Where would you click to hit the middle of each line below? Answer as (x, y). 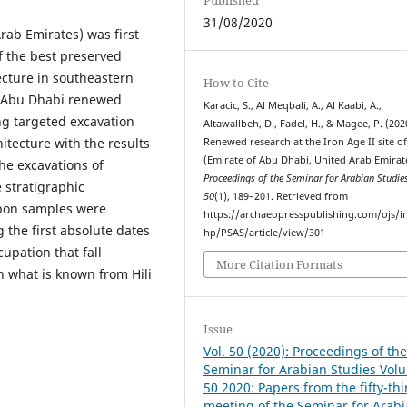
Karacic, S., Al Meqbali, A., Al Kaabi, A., (293, 105)
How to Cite (237, 82)
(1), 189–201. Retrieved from (282, 196)
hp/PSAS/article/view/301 (265, 232)
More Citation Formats (280, 265)
